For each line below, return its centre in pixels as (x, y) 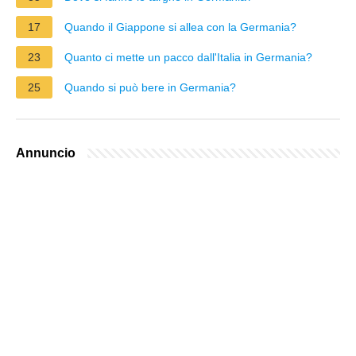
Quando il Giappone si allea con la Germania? (180, 27)
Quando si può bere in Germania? (150, 87)
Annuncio (46, 153)
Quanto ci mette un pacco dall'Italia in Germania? (188, 57)
